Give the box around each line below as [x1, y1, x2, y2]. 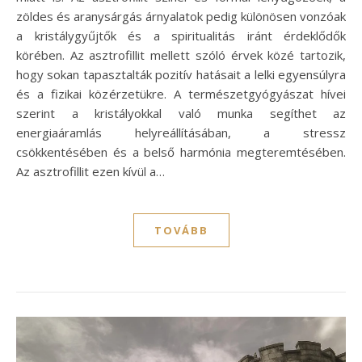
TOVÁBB [154, 222, 208, 238]
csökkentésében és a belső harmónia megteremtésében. [16, 143, 346, 160]
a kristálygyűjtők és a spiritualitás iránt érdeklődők [16, 27, 346, 44]
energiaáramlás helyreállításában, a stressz [16, 124, 346, 141]
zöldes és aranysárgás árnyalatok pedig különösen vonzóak [16, 7, 346, 24]
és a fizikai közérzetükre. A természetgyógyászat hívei [16, 85, 346, 102]
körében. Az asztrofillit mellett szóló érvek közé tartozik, [16, 46, 346, 63]
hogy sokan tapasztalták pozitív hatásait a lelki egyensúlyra [16, 65, 346, 82]
